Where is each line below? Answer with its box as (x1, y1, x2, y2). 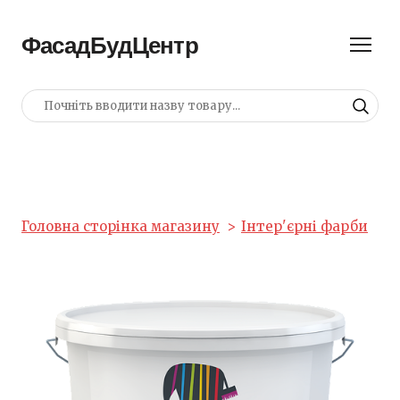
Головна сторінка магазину (21, 218, 220, 235)
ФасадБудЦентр (21, 26, 198, 63)
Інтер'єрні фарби (241, 218, 368, 235)
